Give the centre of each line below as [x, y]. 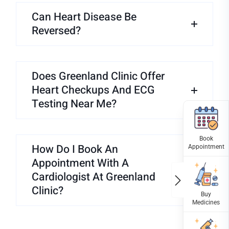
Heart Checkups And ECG [93, 90]
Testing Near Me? [74, 104]
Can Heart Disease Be [84, 17]
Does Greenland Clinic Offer [98, 76]
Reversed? [56, 31]
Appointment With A [80, 163]
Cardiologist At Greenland [94, 177]
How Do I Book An [75, 150]
